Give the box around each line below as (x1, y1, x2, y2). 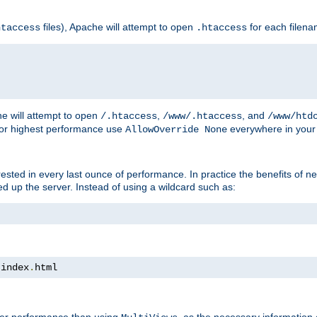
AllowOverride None (125, 123, 227, 135)
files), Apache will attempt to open (40, 21, 196, 33)
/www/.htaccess (163, 110, 242, 122)
